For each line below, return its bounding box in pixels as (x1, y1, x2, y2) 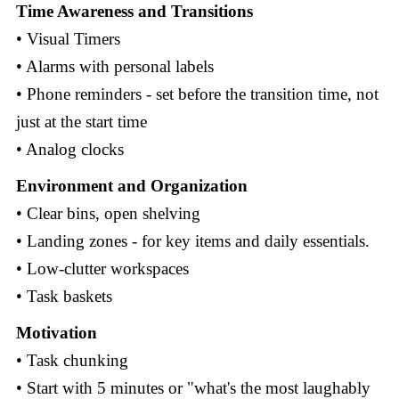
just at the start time (15, 112, 147, 132)
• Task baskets (15, 287, 112, 306)
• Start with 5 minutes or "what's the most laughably (15, 378, 370, 397)
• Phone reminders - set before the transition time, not (15, 85, 379, 104)
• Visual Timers (15, 29, 125, 49)
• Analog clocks (15, 140, 124, 159)
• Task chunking (15, 350, 128, 370)
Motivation (15, 322, 97, 342)
